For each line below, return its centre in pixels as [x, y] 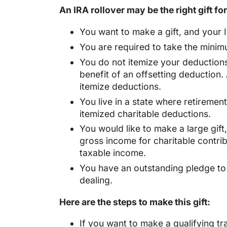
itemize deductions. [120, 86]
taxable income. [113, 153]
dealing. [96, 180]
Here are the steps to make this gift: [135, 202]
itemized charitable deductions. [145, 113]
